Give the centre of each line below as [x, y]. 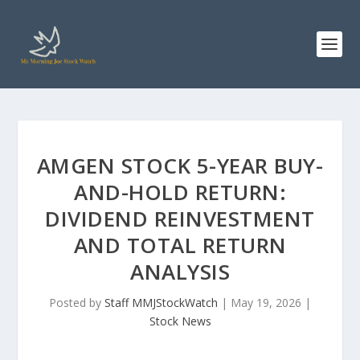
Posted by [77, 303]
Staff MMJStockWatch [161, 303]
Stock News [180, 321]
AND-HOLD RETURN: [180, 192]
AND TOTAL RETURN [180, 245]
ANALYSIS [180, 272]
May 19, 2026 [266, 303]
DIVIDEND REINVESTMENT [180, 219]
